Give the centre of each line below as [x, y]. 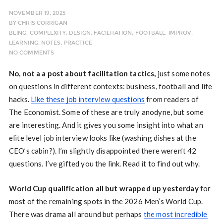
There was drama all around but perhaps [76, 214]
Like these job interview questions [88, 99]
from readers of [172, 99]
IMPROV [180, 33]
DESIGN [80, 33]
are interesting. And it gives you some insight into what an [106, 125]
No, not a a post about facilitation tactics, [82, 74]
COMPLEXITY [48, 33]
